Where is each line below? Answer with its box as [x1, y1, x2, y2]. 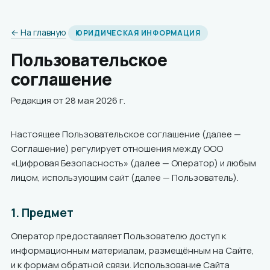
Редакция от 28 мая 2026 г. [11, 94, 125, 107]
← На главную [11, 27, 66, 38]
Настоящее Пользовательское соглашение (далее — [11, 128, 241, 140]
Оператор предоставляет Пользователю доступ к [11, 230, 226, 242]
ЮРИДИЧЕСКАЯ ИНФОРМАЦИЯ [75, 28, 201, 38]
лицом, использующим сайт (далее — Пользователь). [11, 171, 239, 184]
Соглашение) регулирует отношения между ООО [11, 142, 223, 155]
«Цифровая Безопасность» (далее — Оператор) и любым [11, 157, 256, 169]
